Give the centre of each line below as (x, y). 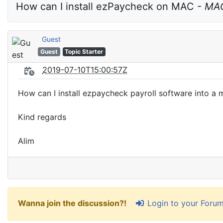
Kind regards (42, 117)
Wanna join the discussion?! (73, 203)
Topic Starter (84, 52)
